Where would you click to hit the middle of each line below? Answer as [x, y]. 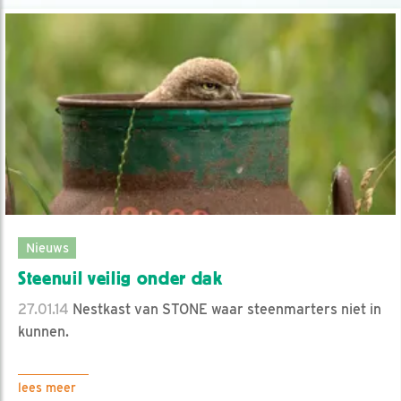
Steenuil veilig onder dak [120, 279]
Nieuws [47, 248]
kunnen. [43, 332]
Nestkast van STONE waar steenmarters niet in [225, 310]
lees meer [47, 388]
